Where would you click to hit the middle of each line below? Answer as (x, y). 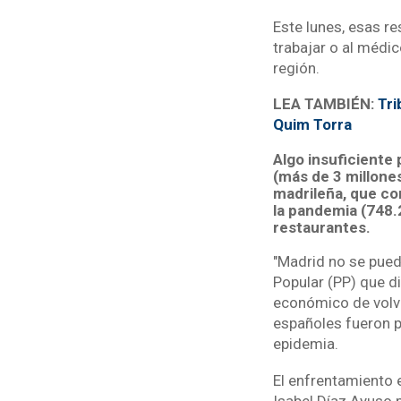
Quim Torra (312, 125)
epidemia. (305, 344)
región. (296, 68)
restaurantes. (321, 227)
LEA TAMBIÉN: (325, 104)
